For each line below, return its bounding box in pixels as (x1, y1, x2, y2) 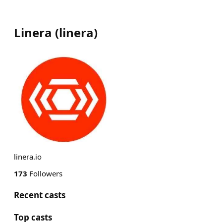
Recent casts (14, 189, 65, 201)
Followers (27, 168, 62, 178)
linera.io (14, 152, 42, 162)
